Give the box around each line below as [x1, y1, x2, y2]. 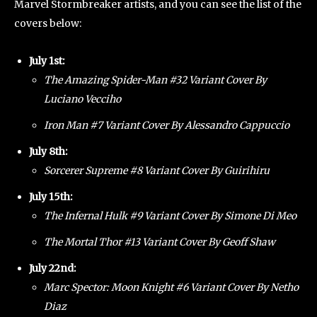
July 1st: [29, 54, 67, 68]
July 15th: [29, 190, 74, 204]
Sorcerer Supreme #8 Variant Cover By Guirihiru [44, 164, 270, 178]
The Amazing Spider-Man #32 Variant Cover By [44, 74, 267, 87]
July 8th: [29, 145, 69, 158]
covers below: [14, 17, 81, 30]
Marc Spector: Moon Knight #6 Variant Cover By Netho [44, 281, 299, 294]
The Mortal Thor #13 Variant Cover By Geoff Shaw [44, 236, 275, 249]
